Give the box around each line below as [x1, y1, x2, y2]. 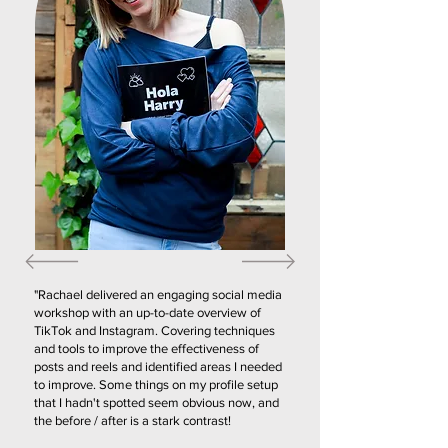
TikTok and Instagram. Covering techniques [34, 322, 275, 338]
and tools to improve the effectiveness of [34, 340, 259, 356]
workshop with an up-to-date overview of [34, 304, 261, 320]
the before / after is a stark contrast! [34, 412, 231, 428]
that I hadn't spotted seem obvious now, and [34, 394, 279, 410]
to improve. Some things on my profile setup [34, 376, 278, 392]
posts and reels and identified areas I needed [34, 358, 282, 374]
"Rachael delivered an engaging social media [34, 286, 282, 302]
